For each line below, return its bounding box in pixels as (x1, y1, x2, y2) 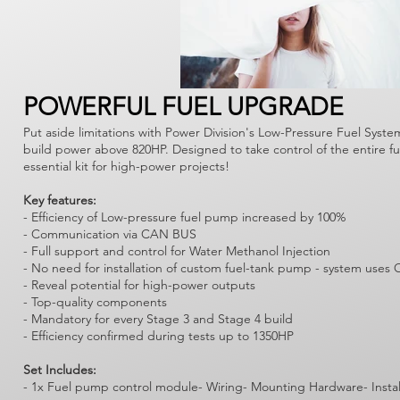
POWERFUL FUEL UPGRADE (23, 92, 344, 121)
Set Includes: (23, 362, 96, 378)
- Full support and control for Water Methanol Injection (23, 243, 330, 259)
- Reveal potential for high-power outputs (23, 277, 255, 293)
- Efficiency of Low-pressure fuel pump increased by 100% (23, 209, 346, 225)
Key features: (23, 192, 96, 208)
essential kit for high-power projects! (23, 158, 229, 174)
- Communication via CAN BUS (23, 226, 196, 242)
